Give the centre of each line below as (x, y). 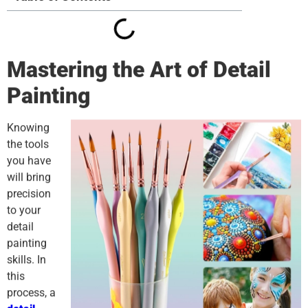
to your (24, 210)
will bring (29, 177)
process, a (31, 293)
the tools (28, 144)
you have (29, 161)
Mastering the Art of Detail (139, 69)
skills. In (26, 260)
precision (29, 194)
